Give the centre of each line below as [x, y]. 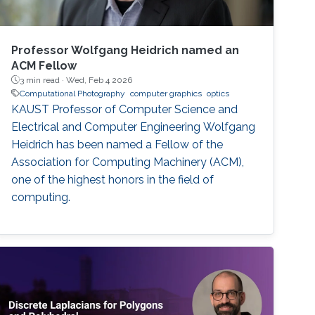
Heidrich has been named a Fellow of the [117, 144]
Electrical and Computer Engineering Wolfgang [134, 127]
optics [218, 93]
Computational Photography [73, 93]
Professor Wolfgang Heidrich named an [126, 50]
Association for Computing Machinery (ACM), [128, 162]
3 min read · [43, 80]
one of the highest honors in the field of [113, 179]
